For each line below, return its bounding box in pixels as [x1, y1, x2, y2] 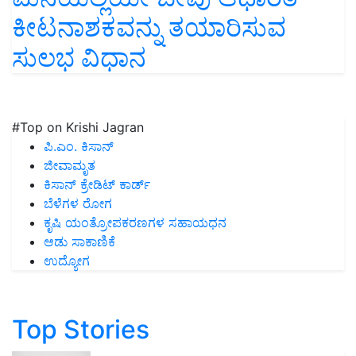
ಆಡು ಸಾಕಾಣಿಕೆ [44, 234, 115, 250]
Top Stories [12, 314, 149, 346]
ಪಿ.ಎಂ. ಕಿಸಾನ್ [44, 138, 114, 155]
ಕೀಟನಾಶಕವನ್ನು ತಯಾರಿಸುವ [12, 12, 286, 44]
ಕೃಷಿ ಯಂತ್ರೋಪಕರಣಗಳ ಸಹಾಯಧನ [44, 215, 226, 231]
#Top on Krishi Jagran [12, 119, 144, 136]
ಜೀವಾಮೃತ [44, 157, 95, 174]
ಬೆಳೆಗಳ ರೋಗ [44, 195, 112, 212]
